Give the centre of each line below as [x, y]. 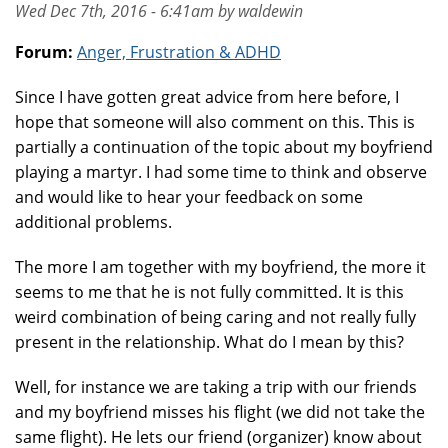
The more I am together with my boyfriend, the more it [220, 267]
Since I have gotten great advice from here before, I [207, 97]
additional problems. [95, 222]
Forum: [46, 52]
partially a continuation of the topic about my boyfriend [224, 147]
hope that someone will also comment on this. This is [215, 122]
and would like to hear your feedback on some [189, 197]
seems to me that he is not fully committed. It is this [209, 292]
